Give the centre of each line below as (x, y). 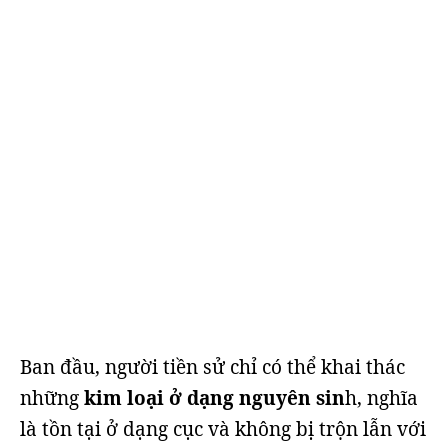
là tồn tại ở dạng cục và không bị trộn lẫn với (223, 429)
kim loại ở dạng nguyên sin (212, 398)
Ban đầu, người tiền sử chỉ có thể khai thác (212, 367)
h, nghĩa (381, 398)
